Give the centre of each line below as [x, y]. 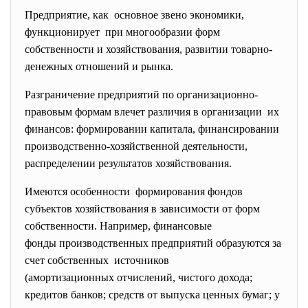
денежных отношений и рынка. [99, 66]
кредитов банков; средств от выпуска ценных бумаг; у [152, 295]
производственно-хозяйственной [103, 146]
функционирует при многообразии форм [122, 32]
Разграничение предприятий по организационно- [141, 95]
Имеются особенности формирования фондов [134, 191]
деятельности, [215, 146]
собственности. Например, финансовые [118, 226]
